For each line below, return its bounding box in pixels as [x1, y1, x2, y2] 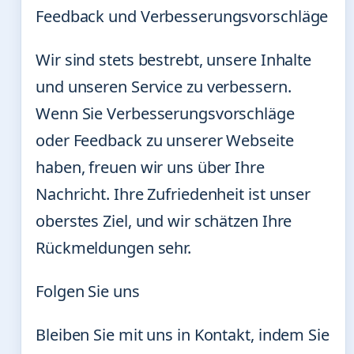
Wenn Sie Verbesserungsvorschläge [36, 103, 295, 124]
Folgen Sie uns [36, 281, 140, 302]
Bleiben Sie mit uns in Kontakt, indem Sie [36, 324, 330, 345]
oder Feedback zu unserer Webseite [36, 130, 294, 151]
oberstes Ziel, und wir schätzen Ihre [36, 210, 292, 232]
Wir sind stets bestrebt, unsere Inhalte [36, 49, 312, 70]
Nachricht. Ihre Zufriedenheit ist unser [36, 183, 311, 205]
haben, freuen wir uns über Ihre [36, 156, 265, 178]
